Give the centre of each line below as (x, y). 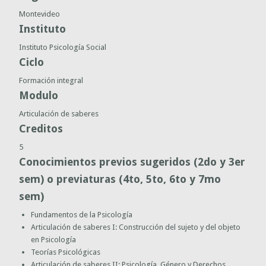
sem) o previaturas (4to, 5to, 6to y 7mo (120, 179)
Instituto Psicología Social (63, 47)
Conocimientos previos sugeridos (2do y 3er (132, 161)
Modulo (39, 95)
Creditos (41, 128)
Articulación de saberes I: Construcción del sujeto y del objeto (136, 227)
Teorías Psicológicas (66, 252)
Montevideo (40, 14)
